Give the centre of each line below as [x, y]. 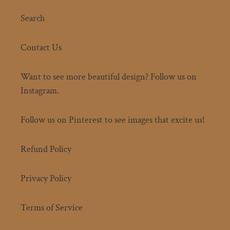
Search [33, 18]
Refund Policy [46, 149]
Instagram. [40, 91]
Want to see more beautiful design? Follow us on [109, 77]
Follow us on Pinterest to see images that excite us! [113, 120]
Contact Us [41, 48]
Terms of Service [52, 208]
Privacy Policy [46, 179]
